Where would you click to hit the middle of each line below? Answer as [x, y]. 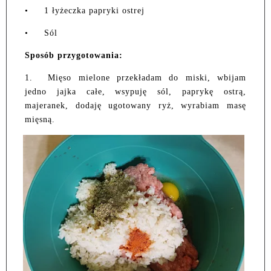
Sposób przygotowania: [74, 56]
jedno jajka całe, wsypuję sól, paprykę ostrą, [135, 92]
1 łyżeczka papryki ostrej [94, 11]
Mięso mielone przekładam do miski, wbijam [147, 78]
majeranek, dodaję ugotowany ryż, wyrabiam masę [135, 106]
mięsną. [40, 120]
